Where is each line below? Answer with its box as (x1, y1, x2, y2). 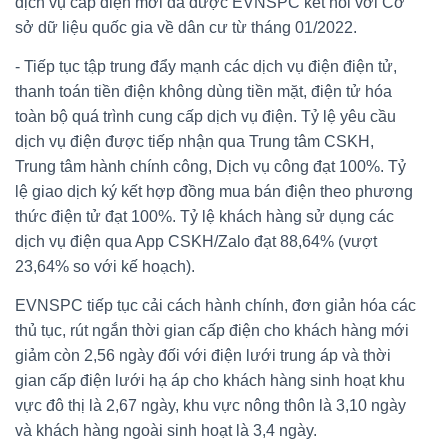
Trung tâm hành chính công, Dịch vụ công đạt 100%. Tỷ (15, 157, 406, 175)
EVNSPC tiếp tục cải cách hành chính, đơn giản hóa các (15, 296, 416, 314)
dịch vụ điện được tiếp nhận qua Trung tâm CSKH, (15, 132, 374, 150)
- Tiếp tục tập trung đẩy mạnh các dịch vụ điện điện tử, (15, 57, 397, 75)
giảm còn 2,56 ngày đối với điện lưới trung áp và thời (15, 346, 391, 364)
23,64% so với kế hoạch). (15, 257, 195, 275)
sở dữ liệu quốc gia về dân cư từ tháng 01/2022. (15, 18, 357, 36)
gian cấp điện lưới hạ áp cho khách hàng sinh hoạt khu (15, 371, 405, 389)
